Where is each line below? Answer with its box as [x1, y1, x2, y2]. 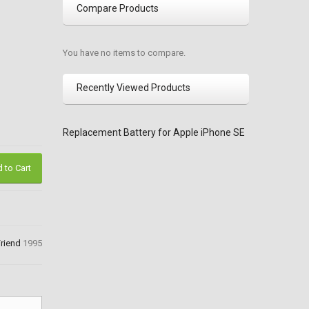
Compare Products [77, 3, 159, 14]
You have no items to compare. [63, 48, 186, 58]
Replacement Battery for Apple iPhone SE [63, 127, 245, 138]
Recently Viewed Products [77, 82, 190, 93]
